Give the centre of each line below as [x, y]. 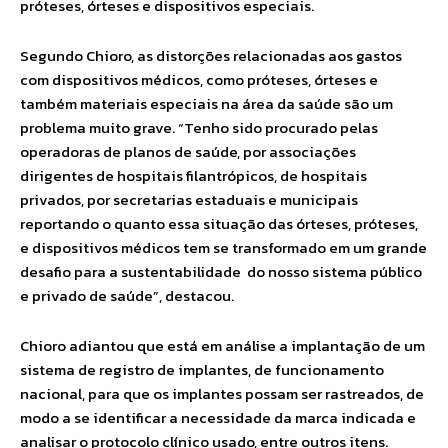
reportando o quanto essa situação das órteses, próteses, [219, 224]
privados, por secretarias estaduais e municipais [189, 200]
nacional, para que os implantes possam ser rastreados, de [222, 394]
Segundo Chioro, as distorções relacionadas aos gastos [211, 56]
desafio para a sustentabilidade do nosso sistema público [221, 272]
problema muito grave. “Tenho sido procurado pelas [199, 128]
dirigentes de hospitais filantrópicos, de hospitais [193, 176]
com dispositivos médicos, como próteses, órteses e [199, 80]
